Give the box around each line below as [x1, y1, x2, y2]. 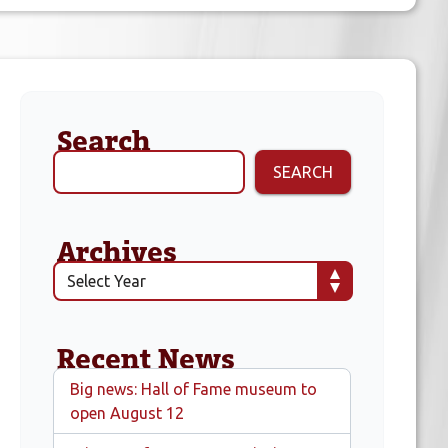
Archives [57, 233, 177, 269]
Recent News [57, 340, 235, 376]
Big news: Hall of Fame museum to [70, 380, 317, 398]
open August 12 [70, 404, 184, 422]
